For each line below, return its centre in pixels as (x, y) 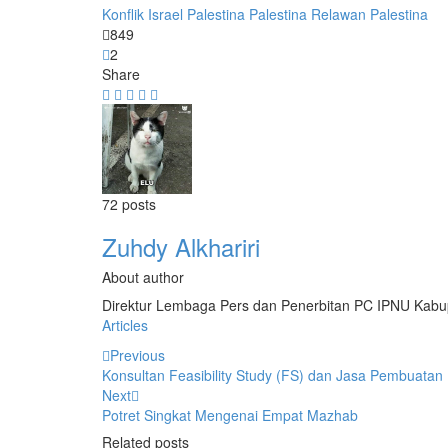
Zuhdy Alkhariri (181, 246)
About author (143, 276)
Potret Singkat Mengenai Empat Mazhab (230, 414)
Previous (137, 354)
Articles (125, 324)
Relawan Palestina (369, 13)
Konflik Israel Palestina (173, 13)
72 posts (129, 203)
